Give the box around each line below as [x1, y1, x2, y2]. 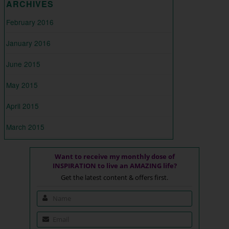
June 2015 [6, 58, 40, 69]
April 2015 [6, 100, 39, 111]
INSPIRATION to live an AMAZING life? [52, 161, 177, 170]
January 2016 [6, 37, 51, 48]
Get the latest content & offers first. [61, 172, 168, 182]
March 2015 [6, 121, 44, 132]
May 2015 [6, 79, 38, 90]
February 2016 [6, 16, 54, 27]
